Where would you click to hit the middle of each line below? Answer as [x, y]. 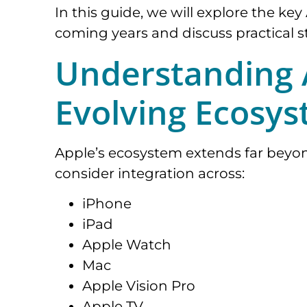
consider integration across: [150, 173]
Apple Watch [127, 245]
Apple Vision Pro [139, 286]
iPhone [107, 204]
